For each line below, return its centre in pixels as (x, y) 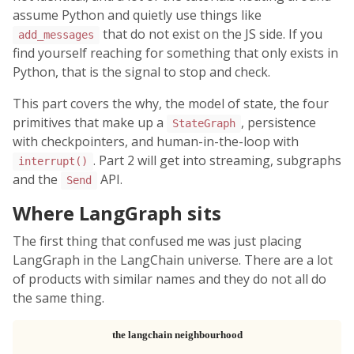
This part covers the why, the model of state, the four (171, 104)
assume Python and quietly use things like (137, 15)
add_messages (56, 35)
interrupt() (53, 162)
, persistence (278, 123)
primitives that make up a (90, 123)
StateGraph (203, 124)
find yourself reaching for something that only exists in (175, 53)
